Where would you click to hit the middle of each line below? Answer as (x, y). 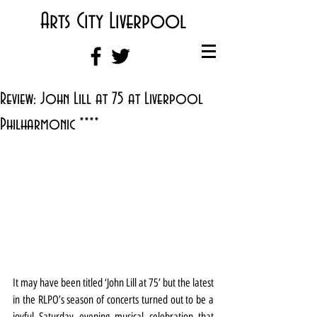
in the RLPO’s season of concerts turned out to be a (113, 299)
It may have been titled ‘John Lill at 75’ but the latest (113, 282)
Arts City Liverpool (113, 22)
